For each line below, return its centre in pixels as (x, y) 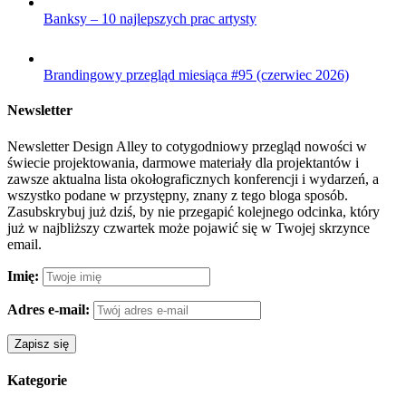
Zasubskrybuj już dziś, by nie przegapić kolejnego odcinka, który (193, 211)
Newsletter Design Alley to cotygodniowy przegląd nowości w (187, 146)
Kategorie (37, 380)
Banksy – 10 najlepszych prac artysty (150, 19)
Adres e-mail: (48, 309)
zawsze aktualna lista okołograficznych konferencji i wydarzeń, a (193, 179)
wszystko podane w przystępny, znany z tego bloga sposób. (178, 195)
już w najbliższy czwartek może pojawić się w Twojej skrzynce (188, 227)
